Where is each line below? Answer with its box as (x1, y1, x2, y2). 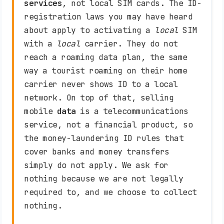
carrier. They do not (80, 38, 178, 49)
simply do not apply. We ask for (24, 159, 168, 171)
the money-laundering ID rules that (24, 132, 183, 144)
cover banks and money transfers (24, 146, 169, 157)
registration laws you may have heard (24, 11, 192, 22)
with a (24, 38, 56, 49)
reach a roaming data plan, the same (24, 51, 187, 63)
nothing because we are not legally (24, 173, 183, 184)
